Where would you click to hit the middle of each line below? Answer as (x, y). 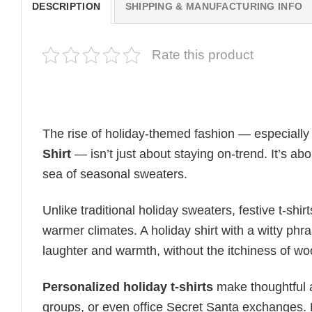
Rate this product (203, 55)
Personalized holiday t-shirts (128, 287)
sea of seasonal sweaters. (115, 174)
